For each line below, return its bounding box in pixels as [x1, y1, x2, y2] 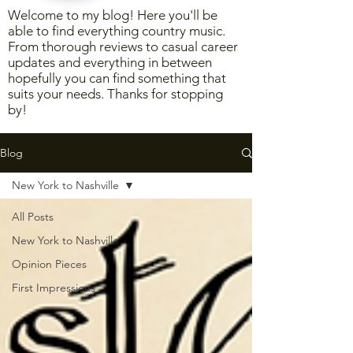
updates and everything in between [8, 54, 212, 70]
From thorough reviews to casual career [8, 39, 238, 54]
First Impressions [12, 281, 95, 295]
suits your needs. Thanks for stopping [8, 86, 223, 102]
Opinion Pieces [12, 257, 87, 271]
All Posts [12, 210, 54, 224]
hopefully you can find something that [8, 70, 226, 86]
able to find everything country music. [8, 23, 225, 39]
